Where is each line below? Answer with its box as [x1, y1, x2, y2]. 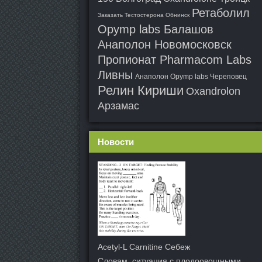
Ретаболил [192, 6, 250, 19]
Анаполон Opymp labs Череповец [135, 73, 247, 81]
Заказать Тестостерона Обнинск [98, 12, 189, 18]
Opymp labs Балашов [98, 23, 213, 36]
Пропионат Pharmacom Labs [98, 53, 251, 66]
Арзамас [98, 100, 139, 112]
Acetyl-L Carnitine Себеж [98, 242, 190, 252]
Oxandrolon [186, 85, 240, 97]
